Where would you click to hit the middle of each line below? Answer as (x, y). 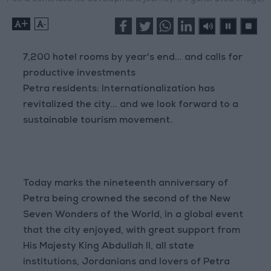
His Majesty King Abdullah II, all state (109, 247)
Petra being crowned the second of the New (127, 200)
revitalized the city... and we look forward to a (131, 106)
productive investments (80, 74)
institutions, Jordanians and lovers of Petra (127, 263)
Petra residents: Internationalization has (119, 90)
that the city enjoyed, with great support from (132, 231)
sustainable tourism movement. (98, 121)
